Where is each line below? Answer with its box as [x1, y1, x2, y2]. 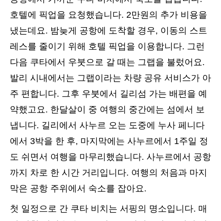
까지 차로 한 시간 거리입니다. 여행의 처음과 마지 [10, 167, 207, 178]
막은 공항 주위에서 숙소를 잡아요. [10, 183, 147, 193]
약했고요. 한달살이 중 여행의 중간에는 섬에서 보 [10, 104, 205, 114]
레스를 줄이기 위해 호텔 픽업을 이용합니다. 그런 [10, 41, 205, 51]
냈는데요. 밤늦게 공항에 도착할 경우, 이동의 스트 [10, 25, 207, 36]
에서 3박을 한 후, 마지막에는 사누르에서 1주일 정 [10, 136, 208, 146]
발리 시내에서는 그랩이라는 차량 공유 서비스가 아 [10, 73, 211, 83]
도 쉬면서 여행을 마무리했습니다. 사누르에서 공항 [10, 151, 211, 162]
